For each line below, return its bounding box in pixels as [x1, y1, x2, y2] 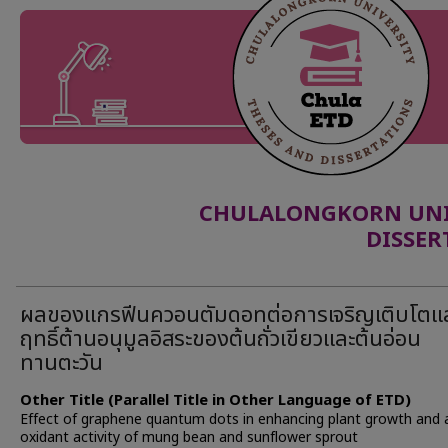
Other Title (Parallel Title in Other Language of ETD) [20, 389, 411, 412]
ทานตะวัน [20, 347, 103, 380]
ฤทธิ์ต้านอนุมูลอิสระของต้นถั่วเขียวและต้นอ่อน [20, 323, 421, 356]
